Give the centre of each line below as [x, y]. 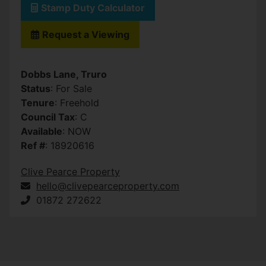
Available [42, 131]
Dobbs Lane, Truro [64, 74]
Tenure [38, 102]
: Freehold [77, 102]
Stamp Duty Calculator [93, 7]
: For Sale [71, 88]
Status [36, 88]
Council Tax [48, 117]
